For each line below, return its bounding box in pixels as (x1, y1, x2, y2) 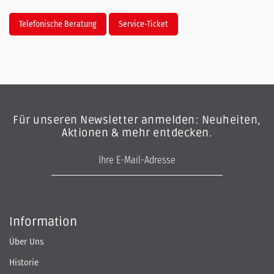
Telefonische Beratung (19, 18, 97, 29)
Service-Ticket (119, 18, 168, 29)
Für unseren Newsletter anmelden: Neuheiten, (13, 113, 261, 127)
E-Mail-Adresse (136, 146, 198, 158)
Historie (9, 256, 39, 268)
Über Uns (9, 235, 43, 247)
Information (9, 214, 77, 229)
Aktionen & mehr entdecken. (62, 125, 212, 139)
